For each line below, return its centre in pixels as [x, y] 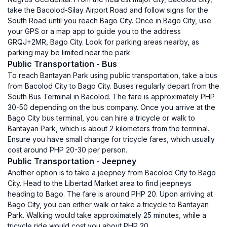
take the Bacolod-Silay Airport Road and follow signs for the [108, 10]
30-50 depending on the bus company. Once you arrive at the [111, 107]
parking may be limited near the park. [70, 52]
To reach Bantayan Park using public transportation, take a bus [112, 75]
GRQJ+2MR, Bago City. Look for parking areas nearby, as [103, 42]
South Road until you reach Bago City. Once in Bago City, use [109, 21]
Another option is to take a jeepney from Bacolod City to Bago [112, 173]
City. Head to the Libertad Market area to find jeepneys [100, 183]
